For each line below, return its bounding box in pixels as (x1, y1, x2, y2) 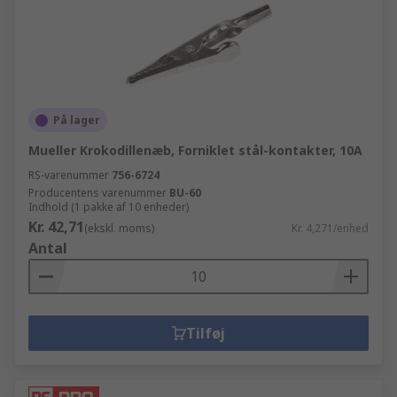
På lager (53, 113, 100, 128)
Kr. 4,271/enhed (292, 221, 369, 236)
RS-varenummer (28, 167, 109, 183)
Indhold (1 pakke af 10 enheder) (28, 199, 189, 214)
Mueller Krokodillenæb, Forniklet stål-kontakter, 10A (28, 142, 362, 159)
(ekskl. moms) (84, 221, 154, 236)
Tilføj (186, 323, 225, 343)
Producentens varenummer (28, 185, 167, 200)
